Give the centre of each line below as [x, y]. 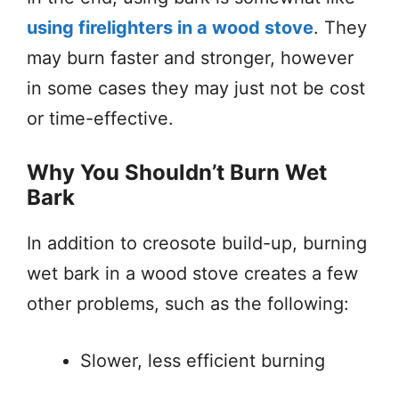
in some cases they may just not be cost [196, 88]
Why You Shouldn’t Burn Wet [177, 172]
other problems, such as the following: [188, 303]
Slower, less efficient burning [203, 360]
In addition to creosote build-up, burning [197, 243]
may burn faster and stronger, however [190, 57]
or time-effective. [100, 118]
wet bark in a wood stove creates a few [192, 273]
